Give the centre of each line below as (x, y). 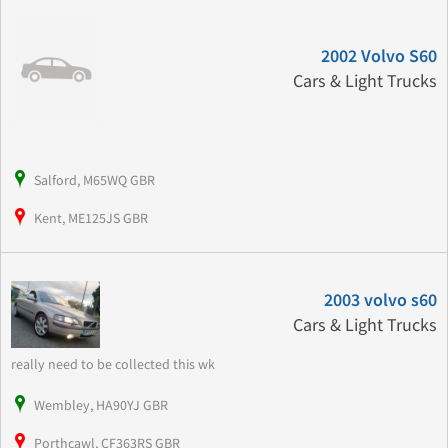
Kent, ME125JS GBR (91, 217)
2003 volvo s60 (380, 300)
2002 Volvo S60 (378, 56)
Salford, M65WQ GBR (94, 179)
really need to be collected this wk (116, 363)
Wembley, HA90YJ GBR (101, 404)
